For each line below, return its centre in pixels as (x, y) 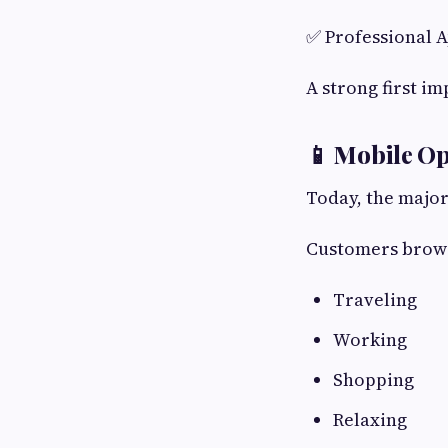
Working (370, 339)
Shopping (373, 379)
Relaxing (370, 419)
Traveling (375, 299)
